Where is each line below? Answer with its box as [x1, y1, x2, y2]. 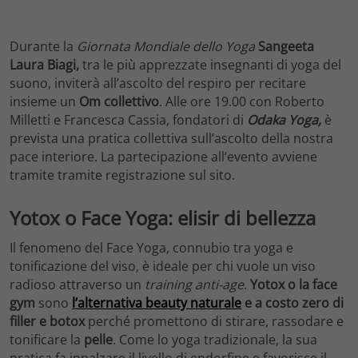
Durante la [10, 37, 77, 55]
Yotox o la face [247, 276, 337, 294]
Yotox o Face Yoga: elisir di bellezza [10, 204, 316, 231]
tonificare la [10, 331, 81, 349]
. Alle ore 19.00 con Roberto [159, 92, 324, 110]
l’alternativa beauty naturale [72, 294, 241, 312]
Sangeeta [255, 37, 314, 55]
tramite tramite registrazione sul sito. [10, 165, 235, 184]
